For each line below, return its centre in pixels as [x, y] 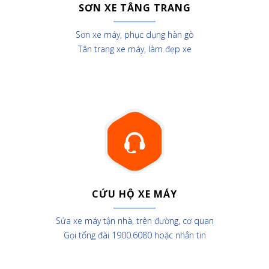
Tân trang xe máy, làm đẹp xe [134, 49]
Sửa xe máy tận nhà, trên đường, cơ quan [134, 221]
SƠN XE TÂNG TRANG [134, 8]
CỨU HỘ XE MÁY [134, 194]
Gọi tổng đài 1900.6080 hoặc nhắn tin [134, 235]
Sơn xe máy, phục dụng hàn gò [134, 35]
